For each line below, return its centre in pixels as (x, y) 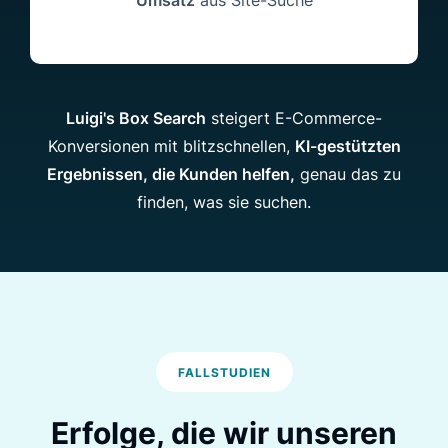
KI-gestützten (347, 145)
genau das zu (348, 173)
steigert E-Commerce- (294, 117)
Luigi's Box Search (136, 117)
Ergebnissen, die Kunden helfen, (171, 173)
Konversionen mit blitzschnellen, (171, 145)
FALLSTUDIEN (224, 372)
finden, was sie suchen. (224, 201)
